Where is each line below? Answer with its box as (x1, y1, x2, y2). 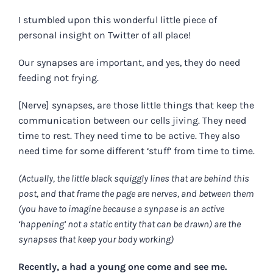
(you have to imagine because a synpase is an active (18, 202, 224, 214)
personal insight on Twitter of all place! (18, 29, 191, 41)
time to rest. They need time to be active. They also (18, 129, 240, 141)
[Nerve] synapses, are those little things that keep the (18, 99, 254, 111)
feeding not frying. (18, 71, 99, 83)
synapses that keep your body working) (18, 233, 174, 245)
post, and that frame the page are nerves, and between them (18, 187, 253, 199)
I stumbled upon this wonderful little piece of (18, 13, 217, 26)
